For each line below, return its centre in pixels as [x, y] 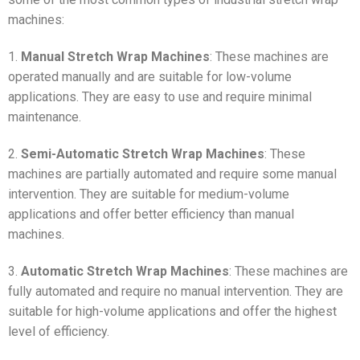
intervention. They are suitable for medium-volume [149, 194]
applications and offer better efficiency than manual [151, 214]
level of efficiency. [59, 331]
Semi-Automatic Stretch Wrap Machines [143, 153]
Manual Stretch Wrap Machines [115, 56]
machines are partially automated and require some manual [172, 174]
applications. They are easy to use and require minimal [160, 96]
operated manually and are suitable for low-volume [150, 76]
